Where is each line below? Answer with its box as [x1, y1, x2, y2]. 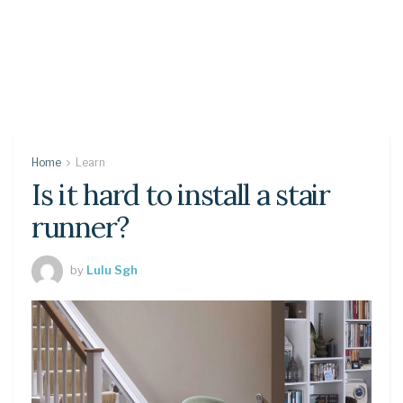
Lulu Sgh [86, 262, 138, 277]
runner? [31, 209, 130, 246]
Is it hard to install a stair [31, 176, 330, 213]
